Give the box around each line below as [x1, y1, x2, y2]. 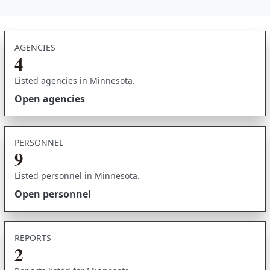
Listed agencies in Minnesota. [14, 75, 135, 87]
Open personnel [14, 187, 91, 201]
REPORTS [14, 232, 51, 244]
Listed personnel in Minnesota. [14, 170, 140, 182]
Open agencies [14, 92, 85, 106]
